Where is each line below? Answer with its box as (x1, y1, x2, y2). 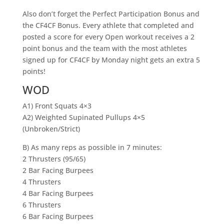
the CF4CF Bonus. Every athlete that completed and (22, 20, 194, 30)
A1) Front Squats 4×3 (22, 101, 91, 110)
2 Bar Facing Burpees (22, 165, 93, 175)
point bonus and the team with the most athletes (22, 43, 187, 53)
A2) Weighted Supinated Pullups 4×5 (22, 112, 145, 122)
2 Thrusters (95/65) (22, 154, 85, 163)
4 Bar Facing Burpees (22, 188, 93, 198)
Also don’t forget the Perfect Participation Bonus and (22, 9, 199, 18)
